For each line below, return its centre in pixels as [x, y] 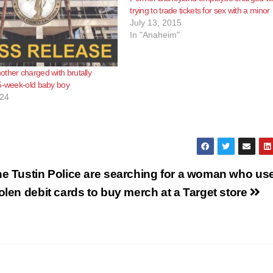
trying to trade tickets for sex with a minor [200, 10]
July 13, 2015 [156, 22]
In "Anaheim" [155, 34]
